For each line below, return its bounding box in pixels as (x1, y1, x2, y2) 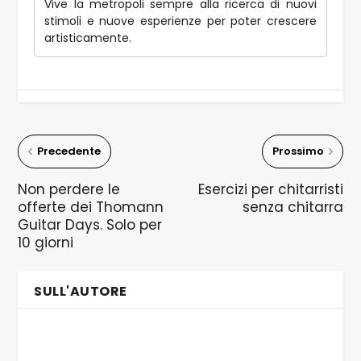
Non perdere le (18, 179, 121, 199)
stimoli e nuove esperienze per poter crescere (44, 12, 317, 29)
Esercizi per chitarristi (197, 179, 343, 199)
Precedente (37, 143, 102, 159)
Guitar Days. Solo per (18, 214, 163, 234)
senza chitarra (242, 197, 343, 217)
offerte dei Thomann (18, 197, 164, 217)
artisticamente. (44, 29, 132, 46)
